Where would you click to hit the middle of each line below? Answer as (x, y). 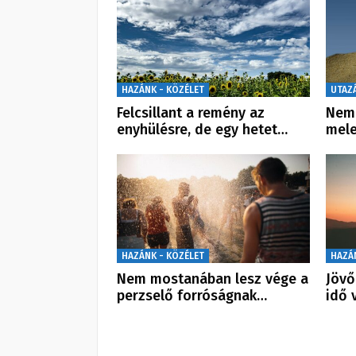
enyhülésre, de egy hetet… (202, 130)
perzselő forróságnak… (192, 295)
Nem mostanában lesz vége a (213, 279)
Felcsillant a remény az (191, 113)
